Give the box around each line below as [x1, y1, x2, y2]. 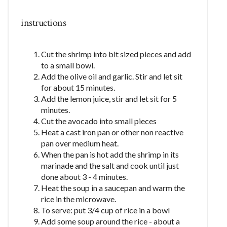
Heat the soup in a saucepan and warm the [41, 182, 185, 193]
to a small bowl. [41, 60, 95, 70]
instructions [21, 16, 66, 29]
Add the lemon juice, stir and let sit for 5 [41, 93, 177, 103]
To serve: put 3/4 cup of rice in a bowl [41, 205, 170, 215]
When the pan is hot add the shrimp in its [41, 149, 179, 159]
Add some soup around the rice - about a [41, 216, 180, 226]
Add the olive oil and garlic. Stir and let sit [41, 71, 183, 81]
